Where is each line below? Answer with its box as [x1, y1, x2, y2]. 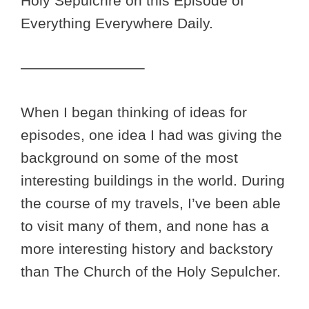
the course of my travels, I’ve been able [21, 195, 281, 211]
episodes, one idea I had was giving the [21, 126, 282, 143]
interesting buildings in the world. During [21, 172, 285, 188]
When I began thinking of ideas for [21, 103, 247, 120]
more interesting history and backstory [21, 240, 273, 257]
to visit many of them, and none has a [21, 217, 269, 234]
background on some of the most [21, 149, 238, 166]
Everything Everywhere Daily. [21, 14, 217, 31]
